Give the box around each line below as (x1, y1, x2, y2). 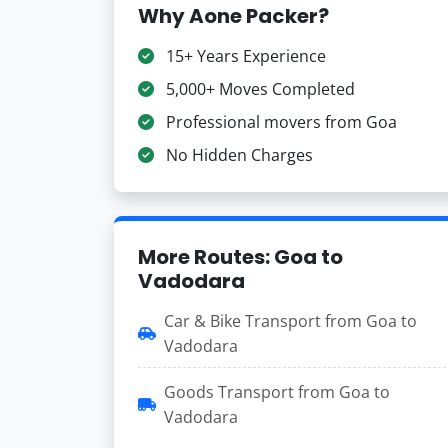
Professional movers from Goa (162, 111, 397, 133)
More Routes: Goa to (138, 243, 343, 271)
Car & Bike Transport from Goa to (164, 310, 417, 332)
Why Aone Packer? (138, 2, 329, 30)
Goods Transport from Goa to (164, 381, 390, 403)
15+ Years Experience (162, 45, 326, 67)
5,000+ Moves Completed (162, 78, 355, 100)
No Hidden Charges (162, 144, 313, 166)
